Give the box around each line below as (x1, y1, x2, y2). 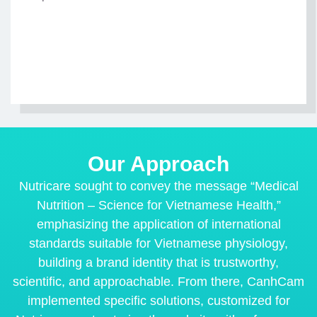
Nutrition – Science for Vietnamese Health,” (36, 198, 281, 213)
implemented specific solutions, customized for (27, 294, 290, 309)
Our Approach (88, 152, 229, 176)
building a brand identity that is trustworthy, (38, 255, 279, 270)
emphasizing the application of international (36, 217, 281, 232)
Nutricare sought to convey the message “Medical (18, 179, 299, 194)
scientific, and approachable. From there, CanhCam (13, 275, 304, 289)
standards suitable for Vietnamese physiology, (29, 236, 288, 251)
